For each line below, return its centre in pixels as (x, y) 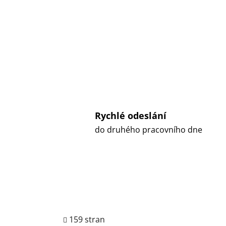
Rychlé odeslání (131, 116)
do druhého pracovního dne (149, 130)
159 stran (87, 219)
